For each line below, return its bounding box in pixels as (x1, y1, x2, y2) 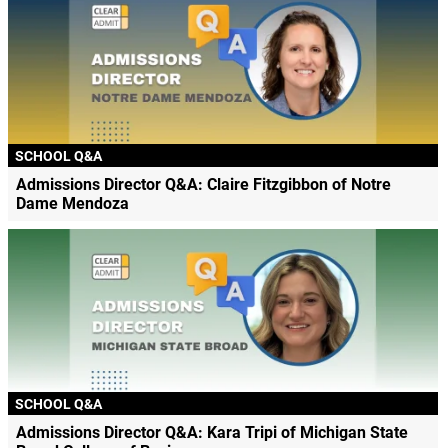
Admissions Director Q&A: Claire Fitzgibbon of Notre (15, 175, 391, 195)
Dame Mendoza (15, 194, 129, 214)
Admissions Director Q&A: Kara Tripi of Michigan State (15, 423, 408, 443)
